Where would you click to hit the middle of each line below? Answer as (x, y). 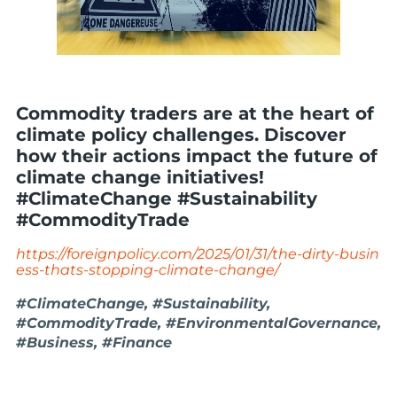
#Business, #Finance (94, 343)
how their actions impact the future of (197, 156)
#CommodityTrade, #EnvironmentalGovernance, (198, 323)
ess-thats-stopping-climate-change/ (148, 270)
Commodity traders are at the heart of (195, 113)
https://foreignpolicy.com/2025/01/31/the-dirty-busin (198, 254)
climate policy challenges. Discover (181, 135)
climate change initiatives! (140, 177)
